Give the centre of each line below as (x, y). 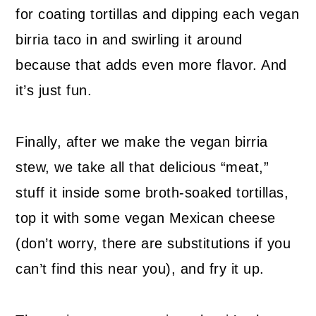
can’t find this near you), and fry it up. (142, 269)
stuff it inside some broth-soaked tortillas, (152, 193)
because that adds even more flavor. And (151, 65)
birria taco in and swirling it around (129, 40)
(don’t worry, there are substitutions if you (153, 244)
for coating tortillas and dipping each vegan (158, 14)
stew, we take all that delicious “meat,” (142, 168)
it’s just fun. (54, 91)
